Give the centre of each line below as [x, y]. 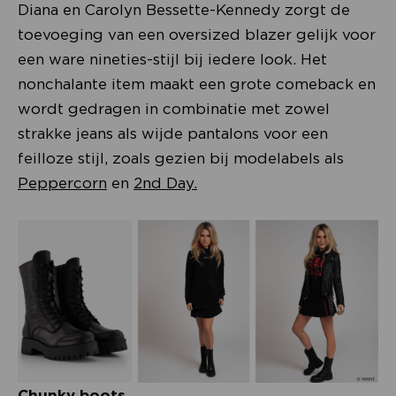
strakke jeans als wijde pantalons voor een [173, 134]
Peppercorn [62, 183]
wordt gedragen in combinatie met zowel [174, 109]
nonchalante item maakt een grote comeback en [197, 84]
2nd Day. [165, 183]
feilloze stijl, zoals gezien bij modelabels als [181, 159]
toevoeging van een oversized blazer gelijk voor [197, 35]
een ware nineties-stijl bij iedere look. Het [172, 60]
